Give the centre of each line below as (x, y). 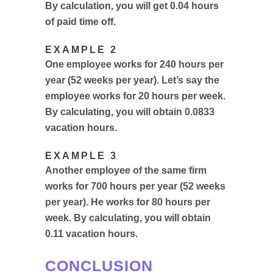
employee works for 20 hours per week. (135, 96)
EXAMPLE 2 (81, 50)
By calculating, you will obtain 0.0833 (130, 112)
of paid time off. (80, 22)
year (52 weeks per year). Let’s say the (132, 80)
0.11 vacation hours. (91, 234)
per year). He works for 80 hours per (128, 202)
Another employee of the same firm (126, 170)
